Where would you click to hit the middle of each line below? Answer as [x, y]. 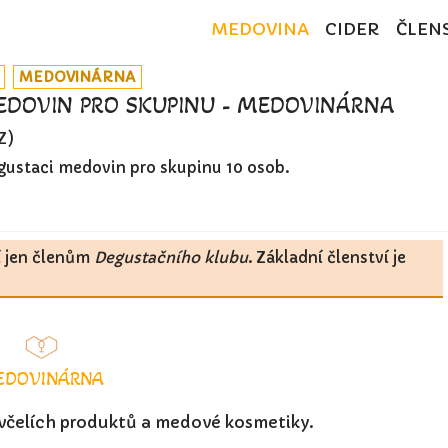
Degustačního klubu [171, 257]
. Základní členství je [327, 257]
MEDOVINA [259, 29]
